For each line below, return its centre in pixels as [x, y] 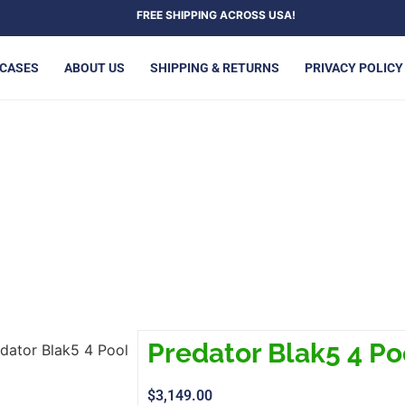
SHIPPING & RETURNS [215, 68]
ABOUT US [94, 68]
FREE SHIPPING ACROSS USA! [166, 15]
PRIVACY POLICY [354, 68]
